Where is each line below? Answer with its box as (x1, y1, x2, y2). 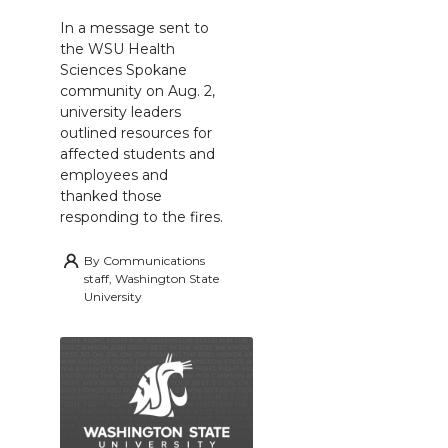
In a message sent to (60, 19, 209, 38)
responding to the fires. (60, 208, 223, 227)
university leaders (60, 103, 181, 122)
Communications (103, 253, 205, 269)
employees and (60, 166, 168, 185)
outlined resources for (60, 124, 212, 143)
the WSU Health (60, 40, 175, 59)
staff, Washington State (84, 271, 219, 287)
